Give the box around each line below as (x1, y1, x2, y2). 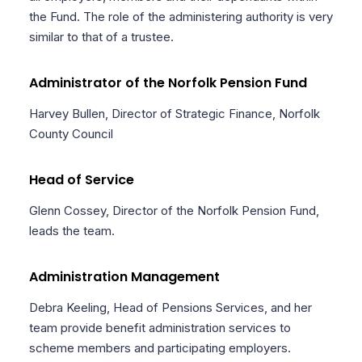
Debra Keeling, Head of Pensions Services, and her (28, 300, 312, 315)
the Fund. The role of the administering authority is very (28, 9, 333, 24)
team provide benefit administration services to (28, 320, 291, 335)
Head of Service (28, 170, 134, 189)
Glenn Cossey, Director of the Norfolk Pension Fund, (28, 203, 319, 218)
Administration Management (28, 267, 220, 286)
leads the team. (28, 223, 115, 238)
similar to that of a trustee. (28, 29, 174, 44)
